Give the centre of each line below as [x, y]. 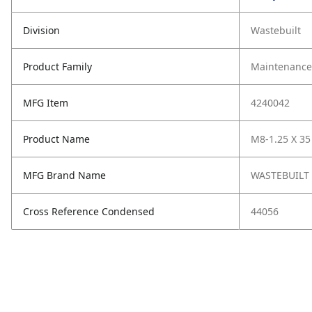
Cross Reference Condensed [89, 211]
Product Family [57, 67]
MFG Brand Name [64, 175]
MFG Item [46, 103]
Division [41, 30]
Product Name [56, 139]
